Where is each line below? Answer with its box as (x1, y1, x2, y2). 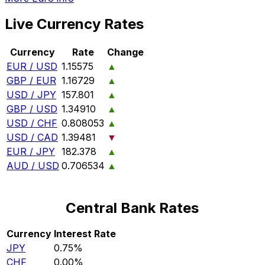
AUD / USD (7, 160, 59, 172)
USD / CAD (7, 131, 58, 144)
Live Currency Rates (5, 15, 144, 33)
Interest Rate (54, 228, 116, 240)
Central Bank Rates (66, 199, 199, 217)
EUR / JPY (7, 146, 55, 158)
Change (107, 46, 144, 59)
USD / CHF (7, 117, 57, 130)
